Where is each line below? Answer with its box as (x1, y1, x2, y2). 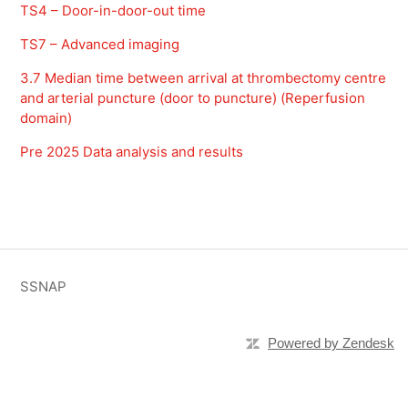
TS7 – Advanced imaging (20, 36, 180, 54)
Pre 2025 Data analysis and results (20, 143, 244, 161)
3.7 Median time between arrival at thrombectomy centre (20, 69, 387, 87)
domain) (20, 109, 73, 127)
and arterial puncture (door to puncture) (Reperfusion (20, 89, 366, 107)
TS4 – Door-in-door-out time (20, 2, 207, 20)
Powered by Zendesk (268, 335, 394, 352)
